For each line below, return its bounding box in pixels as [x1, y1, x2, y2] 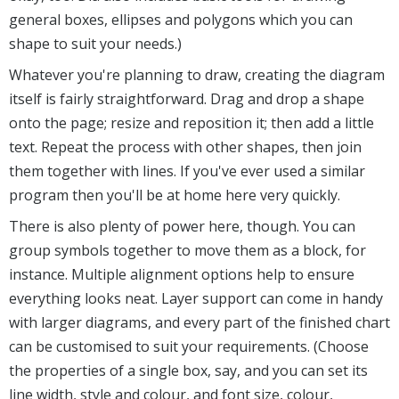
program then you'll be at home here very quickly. [9, 184, 340, 205]
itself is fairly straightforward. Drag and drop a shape [9, 88, 364, 109]
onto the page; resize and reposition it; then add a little [9, 112, 374, 133]
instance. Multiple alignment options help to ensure [9, 264, 354, 284]
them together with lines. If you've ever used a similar [9, 160, 365, 181]
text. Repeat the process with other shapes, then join [9, 136, 362, 157]
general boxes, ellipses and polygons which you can [9, 9, 353, 29]
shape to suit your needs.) [9, 33, 182, 53]
